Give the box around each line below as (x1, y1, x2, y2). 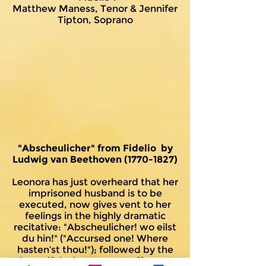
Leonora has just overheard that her (12, 176, 178, 188)
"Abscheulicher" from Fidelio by (17, 142, 173, 154)
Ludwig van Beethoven (12, 154, 124, 165)
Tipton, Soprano (57, 14, 133, 26)
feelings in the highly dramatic (24, 210, 166, 221)
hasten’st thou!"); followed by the (17, 244, 173, 255)
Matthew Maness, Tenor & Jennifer (12, 3, 178, 14)
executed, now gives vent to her (19, 199, 171, 210)
